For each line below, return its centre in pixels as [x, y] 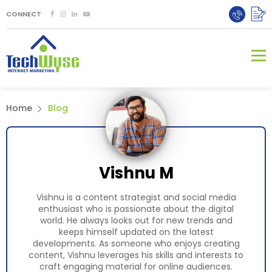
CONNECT [24, 14]
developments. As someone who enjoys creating [136, 243]
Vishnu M [136, 173]
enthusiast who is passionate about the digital [136, 209]
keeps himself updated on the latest [136, 232]
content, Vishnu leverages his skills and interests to [136, 255]
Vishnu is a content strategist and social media [136, 197]
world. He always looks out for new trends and [136, 220]
